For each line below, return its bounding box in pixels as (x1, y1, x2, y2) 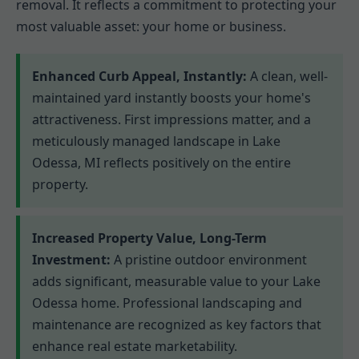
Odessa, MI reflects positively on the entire (32, 154, 291, 172)
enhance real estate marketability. (32, 337, 237, 356)
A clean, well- (247, 67, 328, 86)
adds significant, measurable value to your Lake (32, 272, 321, 291)
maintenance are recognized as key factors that (32, 316, 321, 334)
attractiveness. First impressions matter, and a (32, 111, 311, 129)
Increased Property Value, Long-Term (32, 229, 267, 248)
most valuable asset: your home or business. (16, 18, 286, 36)
